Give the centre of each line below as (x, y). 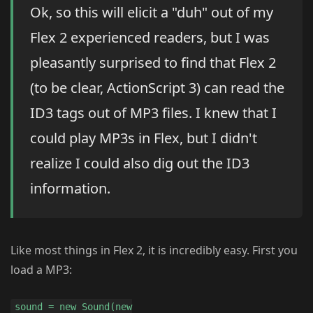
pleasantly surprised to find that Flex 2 (153, 63)
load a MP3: (41, 270)
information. (70, 189)
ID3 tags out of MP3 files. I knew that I (153, 113)
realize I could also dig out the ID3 (140, 163)
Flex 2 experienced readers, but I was (150, 38)
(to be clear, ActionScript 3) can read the (157, 88)
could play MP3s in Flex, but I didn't (144, 138)
